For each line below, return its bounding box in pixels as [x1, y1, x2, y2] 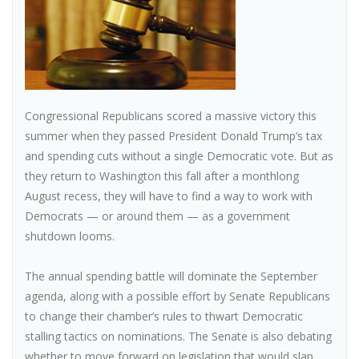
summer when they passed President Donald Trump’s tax [25, 128, 322, 143]
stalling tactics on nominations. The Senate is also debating [25, 329, 332, 344]
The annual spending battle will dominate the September [25, 268, 317, 284]
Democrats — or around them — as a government [25, 208, 290, 224]
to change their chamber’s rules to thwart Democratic [25, 309, 303, 324]
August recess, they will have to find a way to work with [25, 188, 313, 204]
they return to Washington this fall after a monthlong [25, 168, 299, 184]
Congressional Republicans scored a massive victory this [25, 108, 317, 123]
